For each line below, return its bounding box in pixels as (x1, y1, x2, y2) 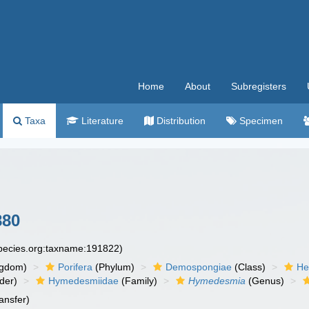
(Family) (119, 275, 158, 286)
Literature (79, 115, 123, 126)
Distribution (154, 115, 206, 126)
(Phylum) (92, 261, 135, 272)
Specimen (237, 115, 283, 126)
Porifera (58, 261, 93, 272)
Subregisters (231, 81, 286, 92)
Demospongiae (166, 261, 232, 272)
